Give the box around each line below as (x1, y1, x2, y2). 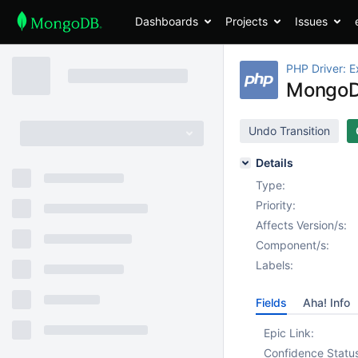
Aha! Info (303, 296, 350, 309)
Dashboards (134, 14, 198, 28)
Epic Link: (264, 326, 314, 340)
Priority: (256, 198, 296, 212)
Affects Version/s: (256, 218, 347, 232)
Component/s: (256, 238, 329, 252)
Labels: (256, 258, 293, 272)
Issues (294, 14, 328, 28)
